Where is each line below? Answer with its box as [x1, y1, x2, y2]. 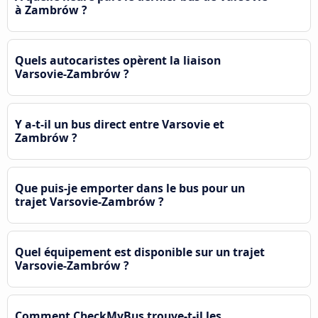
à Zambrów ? [15, 1, 87, 18]
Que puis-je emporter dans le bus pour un [15, 180, 245, 196]
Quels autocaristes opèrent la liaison [15, 52, 221, 68]
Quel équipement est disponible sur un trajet [15, 243, 265, 260]
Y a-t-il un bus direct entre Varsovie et [15, 116, 224, 132]
